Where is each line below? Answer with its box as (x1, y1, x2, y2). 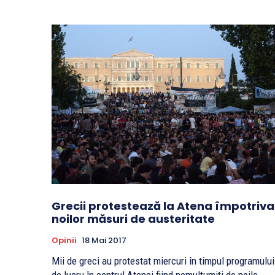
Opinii (52, 234, 77, 247)
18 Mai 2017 (82, 234, 126, 247)
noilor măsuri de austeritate (52, 211, 215, 227)
